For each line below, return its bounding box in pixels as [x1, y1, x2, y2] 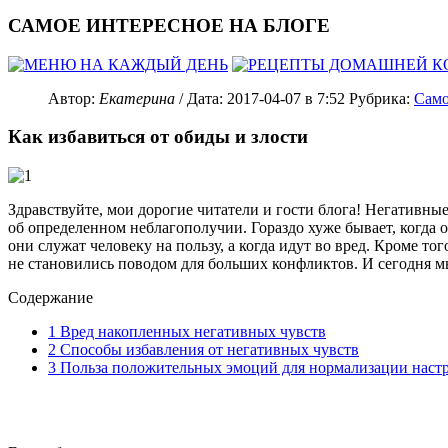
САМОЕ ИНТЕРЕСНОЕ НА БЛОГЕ [8, 15, 330, 37]
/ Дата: [175, 89, 227, 107]
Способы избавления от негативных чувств [56, 341, 359, 359]
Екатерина [99, 89, 175, 107]
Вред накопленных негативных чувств [56, 323, 326, 341]
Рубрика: [349, 89, 414, 107]
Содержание [8, 289, 93, 307]
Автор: [48, 89, 95, 107]
